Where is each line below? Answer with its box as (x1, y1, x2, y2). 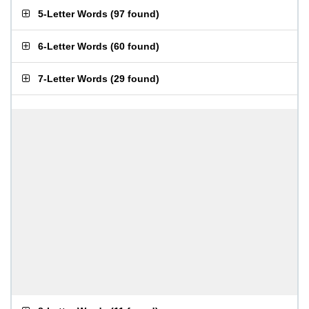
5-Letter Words (38, 8, 108, 19)
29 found (114, 73, 156, 84)
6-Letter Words (38, 41, 108, 52)
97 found (114, 8, 156, 19)
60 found (114, 41, 156, 52)
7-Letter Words (38, 73, 108, 84)
